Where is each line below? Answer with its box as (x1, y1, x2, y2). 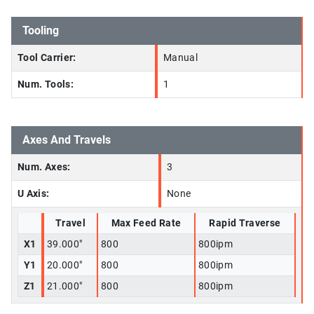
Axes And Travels (22, 133, 111, 147)
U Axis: (18, 188, 50, 200)
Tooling (22, 24, 59, 38)
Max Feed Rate (111, 217, 182, 230)
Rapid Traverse (209, 217, 281, 230)
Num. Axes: (18, 161, 71, 174)
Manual (163, 52, 198, 64)
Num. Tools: (18, 78, 74, 91)
